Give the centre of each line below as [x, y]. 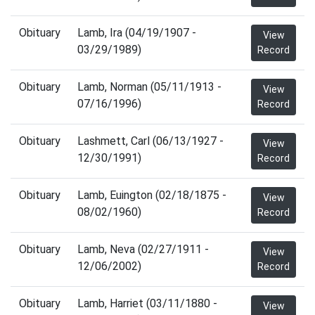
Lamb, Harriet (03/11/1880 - [147, 303]
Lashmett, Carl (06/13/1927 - [150, 141]
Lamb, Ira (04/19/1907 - [137, 33]
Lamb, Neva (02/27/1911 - [143, 249]
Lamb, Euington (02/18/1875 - [152, 195]
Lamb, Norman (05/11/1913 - [149, 87]
